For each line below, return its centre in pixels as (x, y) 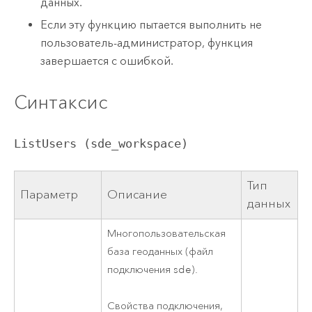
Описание (138, 195)
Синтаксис (61, 102)
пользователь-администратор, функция (147, 43)
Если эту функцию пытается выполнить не (151, 25)
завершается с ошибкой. (107, 61)
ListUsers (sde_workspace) (101, 143)
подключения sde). (153, 270)
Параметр (49, 195)
